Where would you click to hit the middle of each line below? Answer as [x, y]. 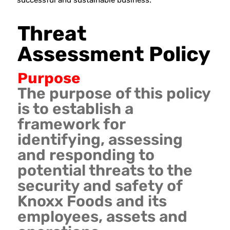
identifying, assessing [100, 140]
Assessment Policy [114, 54]
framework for [71, 124]
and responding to [86, 155]
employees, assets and [102, 217]
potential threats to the [105, 171]
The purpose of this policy [114, 94]
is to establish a [75, 109]
